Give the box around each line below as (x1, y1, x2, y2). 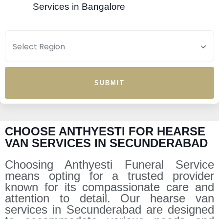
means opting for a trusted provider (5, 169, 214, 182)
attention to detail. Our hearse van (5, 191, 214, 205)
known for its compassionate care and (5, 180, 214, 194)
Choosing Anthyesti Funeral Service (5, 157, 214, 171)
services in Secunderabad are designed (5, 202, 214, 216)
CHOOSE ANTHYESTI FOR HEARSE (5, 124, 205, 138)
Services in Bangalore (5, 1, 125, 12)
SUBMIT (94, 79, 125, 87)
